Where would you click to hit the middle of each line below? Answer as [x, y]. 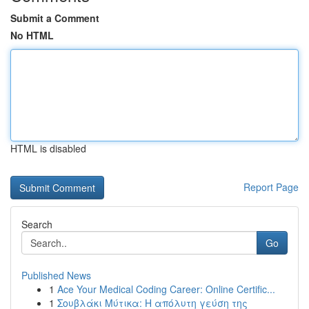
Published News [56, 275]
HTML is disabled [48, 148]
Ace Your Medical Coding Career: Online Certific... [166, 289]
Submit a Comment [55, 18]
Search [37, 224]
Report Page [271, 187]
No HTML [32, 35]
